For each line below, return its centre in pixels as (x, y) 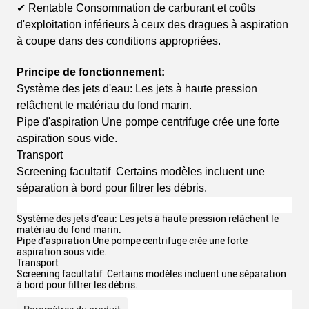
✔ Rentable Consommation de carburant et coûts (136, 8)
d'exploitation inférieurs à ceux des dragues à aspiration (152, 24)
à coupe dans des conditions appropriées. (119, 41)
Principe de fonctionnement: (91, 72)
